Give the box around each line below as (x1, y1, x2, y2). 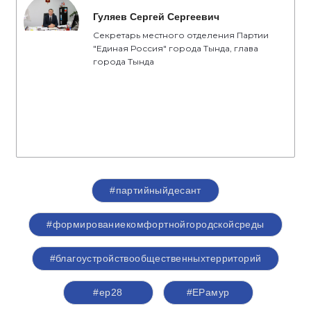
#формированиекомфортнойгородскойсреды (47, 218, 264, 230)
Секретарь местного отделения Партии (93, 29, 269, 40)
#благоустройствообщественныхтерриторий (49, 252, 262, 264)
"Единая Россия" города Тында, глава (93, 42, 258, 53)
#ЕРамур (186, 286, 230, 298)
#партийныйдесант (110, 184, 201, 196)
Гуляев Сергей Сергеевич (93, 10, 219, 22)
